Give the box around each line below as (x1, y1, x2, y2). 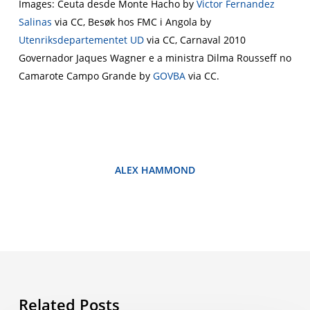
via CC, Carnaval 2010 (143, 33, 246, 46)
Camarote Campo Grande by (18, 69, 153, 82)
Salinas (18, 15, 52, 28)
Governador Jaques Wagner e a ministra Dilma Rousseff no (18, 51, 291, 64)
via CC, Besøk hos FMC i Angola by (51, 15, 211, 28)
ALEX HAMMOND (114, 163, 195, 176)
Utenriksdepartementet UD (18, 33, 144, 46)
